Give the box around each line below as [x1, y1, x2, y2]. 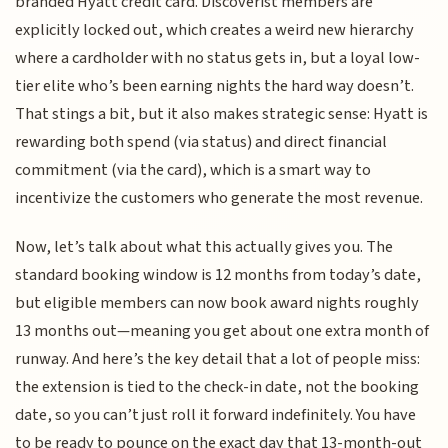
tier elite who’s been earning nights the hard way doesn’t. [15, 74, 415, 99]
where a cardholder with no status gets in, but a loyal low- [15, 46, 421, 71]
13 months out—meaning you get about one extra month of [15, 318, 430, 343]
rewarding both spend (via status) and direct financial [15, 130, 388, 155]
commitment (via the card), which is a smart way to [15, 158, 372, 183]
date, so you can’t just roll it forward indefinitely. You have [15, 402, 417, 427]
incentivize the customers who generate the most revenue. [15, 186, 424, 211]
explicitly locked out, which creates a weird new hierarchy [15, 18, 415, 43]
